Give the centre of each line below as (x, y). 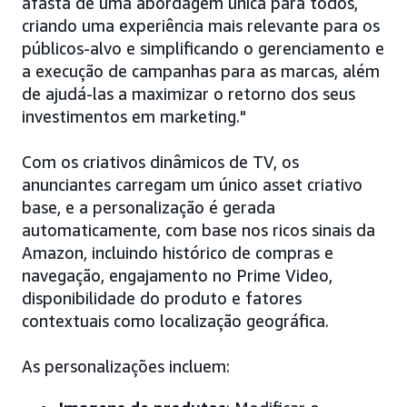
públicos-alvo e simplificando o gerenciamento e (203, 48)
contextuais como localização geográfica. (175, 321)
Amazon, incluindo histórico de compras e (178, 253)
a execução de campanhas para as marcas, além (201, 71)
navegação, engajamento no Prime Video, (177, 275)
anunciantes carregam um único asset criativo (192, 184)
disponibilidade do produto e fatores (162, 298)
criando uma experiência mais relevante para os (201, 25)
